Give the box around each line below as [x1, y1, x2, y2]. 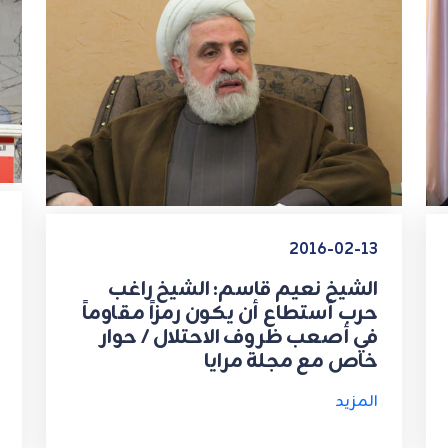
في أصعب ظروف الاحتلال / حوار [100, 321, 378, 355]
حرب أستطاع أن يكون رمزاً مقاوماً [81, 297, 378, 331]
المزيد [335, 389, 378, 416]
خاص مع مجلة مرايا [204, 345, 378, 379]
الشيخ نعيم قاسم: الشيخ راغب [108, 273, 378, 307]
